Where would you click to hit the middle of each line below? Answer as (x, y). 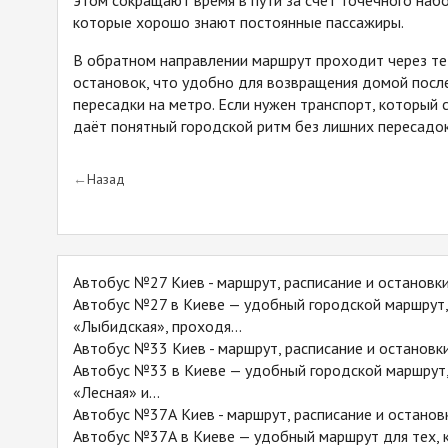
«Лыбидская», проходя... (157, 326)
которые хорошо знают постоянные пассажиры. (238, 22)
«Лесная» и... (116, 392)
